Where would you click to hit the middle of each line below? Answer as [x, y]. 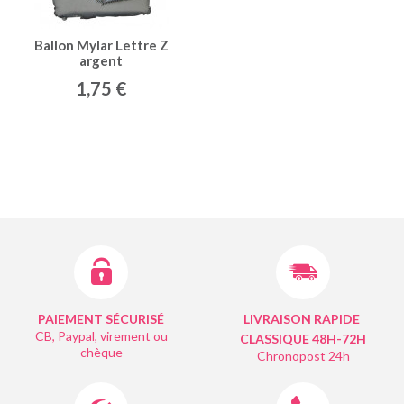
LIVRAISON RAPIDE [302, 318]
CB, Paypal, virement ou [101, 335]
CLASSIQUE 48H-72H [303, 338]
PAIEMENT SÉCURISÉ [101, 318]
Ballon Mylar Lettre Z [101, 45]
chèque [101, 352]
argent [101, 60]
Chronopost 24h [303, 355]
